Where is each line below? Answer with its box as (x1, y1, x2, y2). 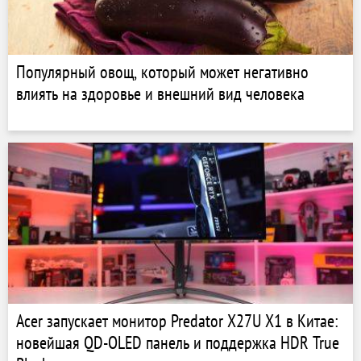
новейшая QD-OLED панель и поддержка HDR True (16, 331, 339, 354)
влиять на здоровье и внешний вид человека (16, 82, 305, 105)
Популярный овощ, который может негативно (16, 60, 309, 83)
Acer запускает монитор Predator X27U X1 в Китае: (16, 309, 338, 332)
